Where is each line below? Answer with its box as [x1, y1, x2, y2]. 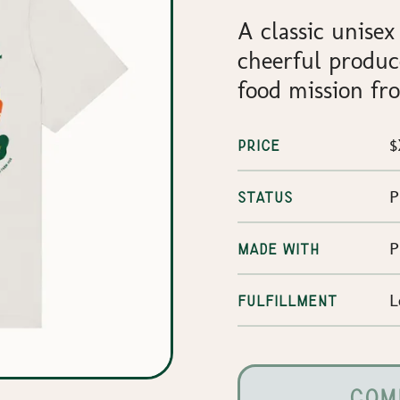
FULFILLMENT [237, 293, 337, 308]
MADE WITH [237, 241, 320, 256]
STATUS [237, 189, 293, 204]
